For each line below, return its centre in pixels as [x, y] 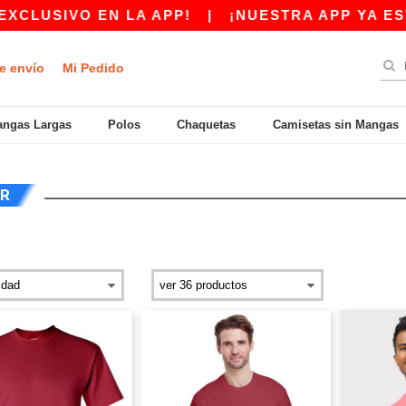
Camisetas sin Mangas [335, 125]
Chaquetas [207, 125]
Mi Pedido [93, 68]
